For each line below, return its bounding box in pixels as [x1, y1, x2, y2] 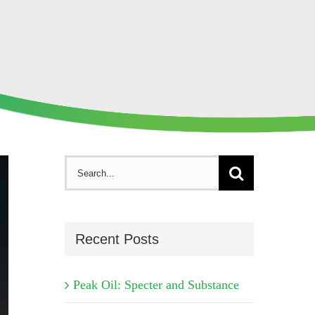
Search [63, 155, 112, 173]
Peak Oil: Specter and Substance [72, 277, 239, 292]
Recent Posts [75, 231, 159, 247]
